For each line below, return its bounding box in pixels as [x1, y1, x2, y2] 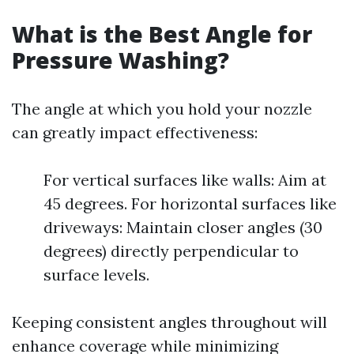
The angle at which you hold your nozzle [12, 99, 312, 119]
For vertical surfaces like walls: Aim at [43, 170, 326, 190]
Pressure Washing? [12, 45, 229, 75]
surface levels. [43, 265, 149, 284]
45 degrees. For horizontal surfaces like [43, 194, 337, 213]
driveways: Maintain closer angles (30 [43, 217, 322, 237]
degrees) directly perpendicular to [43, 241, 299, 261]
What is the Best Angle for [12, 19, 312, 49]
